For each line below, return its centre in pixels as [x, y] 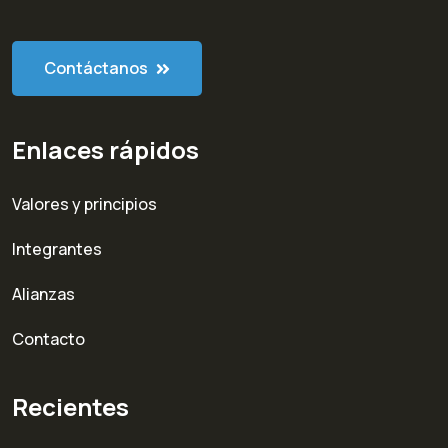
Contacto [48, 339]
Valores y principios [84, 204]
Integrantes [57, 249]
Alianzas [43, 294]
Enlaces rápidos [105, 150]
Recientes [70, 407]
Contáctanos [97, 68]
